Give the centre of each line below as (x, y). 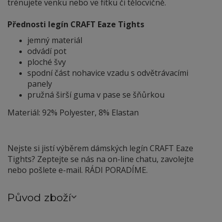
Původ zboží (39, 197)
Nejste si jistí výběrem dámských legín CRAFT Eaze (100, 148)
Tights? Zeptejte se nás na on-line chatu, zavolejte (101, 159)
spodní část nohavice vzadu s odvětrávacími (108, 73)
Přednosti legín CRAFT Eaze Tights (76, 25)
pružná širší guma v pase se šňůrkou (96, 95)
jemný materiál (55, 40)
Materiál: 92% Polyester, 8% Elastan (73, 113)
